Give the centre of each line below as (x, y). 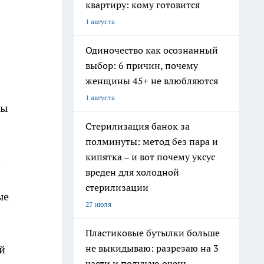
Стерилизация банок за (138, 126)
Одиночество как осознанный (152, 50)
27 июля (98, 204)
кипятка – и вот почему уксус (150, 157)
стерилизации (117, 187)
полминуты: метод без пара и (152, 141)
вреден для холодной (132, 172)
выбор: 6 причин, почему (142, 65)
